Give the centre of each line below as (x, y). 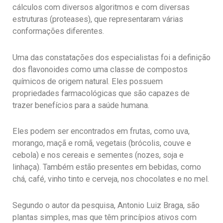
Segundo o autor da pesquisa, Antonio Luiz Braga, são (106, 206)
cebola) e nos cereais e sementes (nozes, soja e (98, 155)
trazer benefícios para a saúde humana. (81, 105)
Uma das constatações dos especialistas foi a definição (111, 57)
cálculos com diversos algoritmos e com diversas (101, 7)
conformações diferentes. (58, 31)
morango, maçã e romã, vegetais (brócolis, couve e (102, 143)
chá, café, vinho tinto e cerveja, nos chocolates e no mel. (111, 179)
